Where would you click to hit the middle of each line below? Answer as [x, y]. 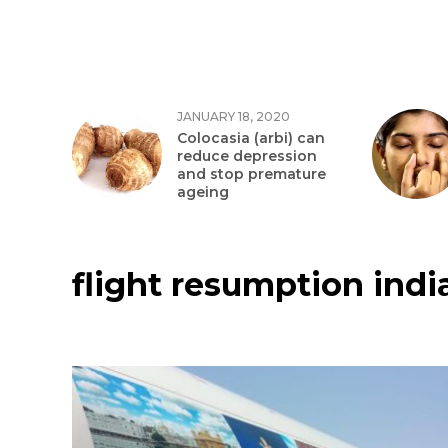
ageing [203, 192]
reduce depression [247, 156]
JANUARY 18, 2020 [233, 116]
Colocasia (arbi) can [251, 138]
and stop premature [251, 174]
